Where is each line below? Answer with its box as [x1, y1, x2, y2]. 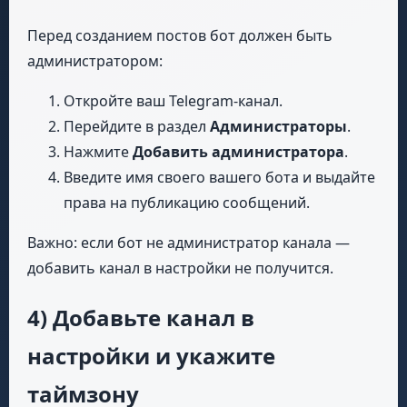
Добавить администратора [133, 141, 344, 162]
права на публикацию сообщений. [64, 192, 310, 213]
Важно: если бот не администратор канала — [27, 232, 350, 253]
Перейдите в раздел [64, 115, 210, 136]
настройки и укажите [27, 340, 275, 371]
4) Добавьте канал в [27, 302, 254, 333]
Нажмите [64, 141, 133, 162]
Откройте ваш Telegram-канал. [64, 90, 283, 111]
